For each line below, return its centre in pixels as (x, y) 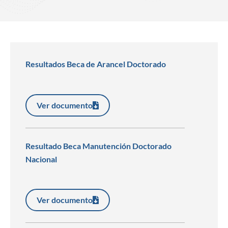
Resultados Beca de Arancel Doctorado (96, 64)
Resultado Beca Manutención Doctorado (98, 146)
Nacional (41, 159)
